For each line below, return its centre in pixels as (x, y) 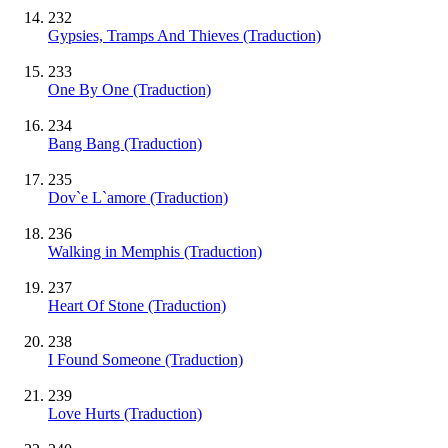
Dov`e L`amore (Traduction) (138, 197)
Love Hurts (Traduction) (125, 413)
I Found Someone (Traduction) (145, 359)
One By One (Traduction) (129, 89)
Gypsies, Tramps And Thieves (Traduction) (184, 35)
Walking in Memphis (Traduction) (155, 251)
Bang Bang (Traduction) (125, 143)
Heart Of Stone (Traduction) (137, 305)
